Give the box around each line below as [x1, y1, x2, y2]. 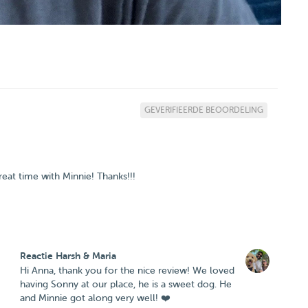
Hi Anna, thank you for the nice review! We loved [20, 265, 234, 276]
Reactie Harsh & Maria [20, 250, 116, 261]
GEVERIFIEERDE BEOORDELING [144, 105, 263, 115]
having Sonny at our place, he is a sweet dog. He [20, 279, 232, 289]
